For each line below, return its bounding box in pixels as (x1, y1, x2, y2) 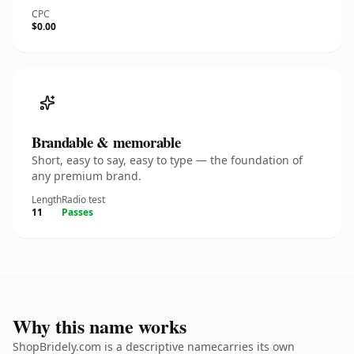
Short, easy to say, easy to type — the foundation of (32, 153, 303, 168)
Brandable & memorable (32, 131, 181, 153)
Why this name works (13, 312, 186, 340)
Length (32, 193, 62, 206)
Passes (62, 205, 93, 219)
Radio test (62, 193, 105, 206)
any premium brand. (32, 168, 141, 183)
